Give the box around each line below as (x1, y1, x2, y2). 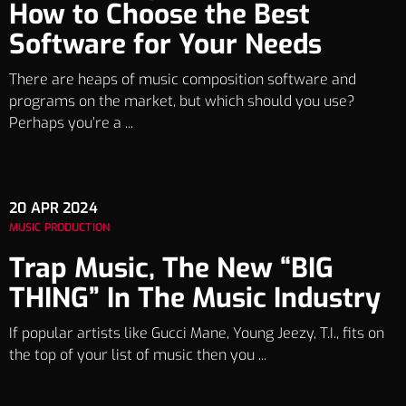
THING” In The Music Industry (9, 279, 381, 316)
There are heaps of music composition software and (9, 69, 356, 89)
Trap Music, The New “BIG (9, 249, 333, 286)
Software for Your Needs (9, 25, 322, 63)
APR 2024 (30, 198, 98, 217)
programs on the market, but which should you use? (9, 91, 355, 111)
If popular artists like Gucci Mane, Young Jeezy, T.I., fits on (9, 323, 384, 343)
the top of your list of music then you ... (9, 344, 266, 364)
